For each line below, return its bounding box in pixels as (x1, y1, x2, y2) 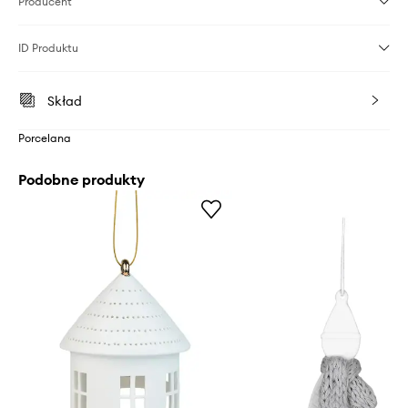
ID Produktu (18, 41, 78, 56)
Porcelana (18, 131, 71, 146)
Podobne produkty (18, 170, 145, 189)
